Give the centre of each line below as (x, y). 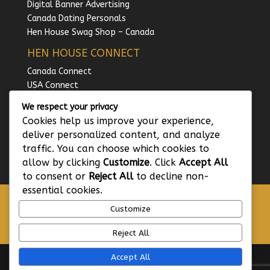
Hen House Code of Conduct (128, 228)
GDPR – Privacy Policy (128, 201)
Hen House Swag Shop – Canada (90, 33)
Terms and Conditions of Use (128, 215)
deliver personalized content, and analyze (121, 134)
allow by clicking (63, 162)
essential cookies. (62, 190)
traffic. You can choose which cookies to (116, 148)
